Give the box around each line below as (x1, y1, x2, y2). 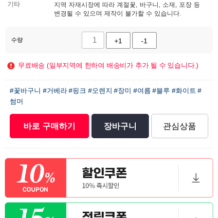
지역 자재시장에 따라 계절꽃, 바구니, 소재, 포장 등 (54, 1, 200, 9)
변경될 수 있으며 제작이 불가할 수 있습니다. (54, 10, 182, 18)
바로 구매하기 (23, 122, 76, 131)
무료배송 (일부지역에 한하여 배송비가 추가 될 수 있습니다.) (18, 62, 199, 70)
